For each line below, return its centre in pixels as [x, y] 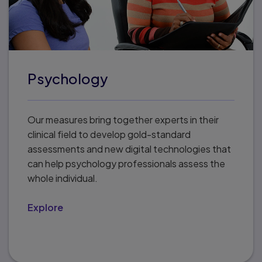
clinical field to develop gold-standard [109, 134]
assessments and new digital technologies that [129, 149]
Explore [45, 207]
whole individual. [63, 178]
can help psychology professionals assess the [126, 163]
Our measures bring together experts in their [123, 120]
